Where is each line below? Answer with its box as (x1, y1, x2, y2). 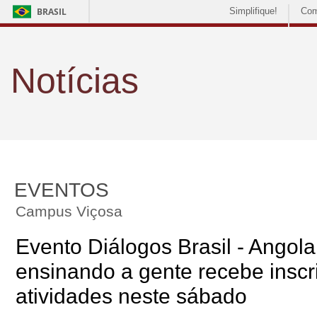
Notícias (11, 61, 139, 100)
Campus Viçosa (16, 203, 122, 219)
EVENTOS (14, 179, 109, 201)
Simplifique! (229, 6, 277, 16)
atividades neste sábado (16, 284, 247, 308)
